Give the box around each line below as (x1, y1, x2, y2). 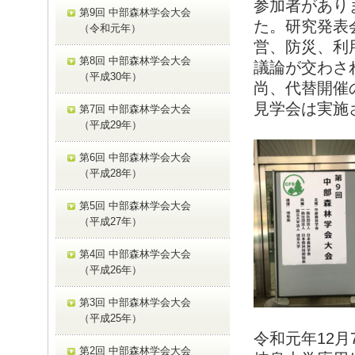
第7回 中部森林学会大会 (79, 103, 191, 115)
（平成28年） (79, 167, 142, 179)
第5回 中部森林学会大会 (79, 200, 191, 212)
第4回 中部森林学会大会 (79, 248, 191, 260)
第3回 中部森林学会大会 (79, 296, 191, 308)
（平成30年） (79, 71, 142, 82)
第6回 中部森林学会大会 (79, 151, 191, 163)
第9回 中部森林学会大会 (79, 6, 191, 18)
